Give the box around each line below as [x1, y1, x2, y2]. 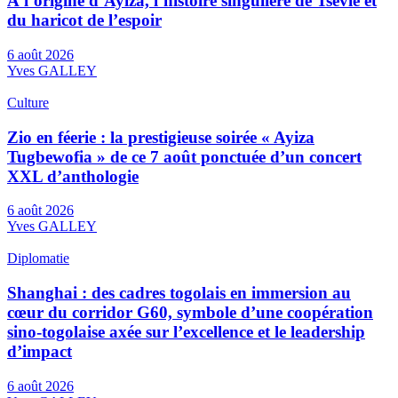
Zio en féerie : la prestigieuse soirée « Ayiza [7, 127, 314, 147]
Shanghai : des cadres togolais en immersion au [7, 283, 351, 303]
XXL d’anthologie [7, 166, 139, 186]
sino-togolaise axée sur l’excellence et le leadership [7, 322, 365, 342]
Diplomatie [7, 251, 69, 267]
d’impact [7, 342, 72, 362]
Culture [7, 94, 49, 110]
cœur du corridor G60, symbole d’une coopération [7, 303, 373, 322]
